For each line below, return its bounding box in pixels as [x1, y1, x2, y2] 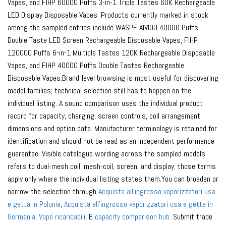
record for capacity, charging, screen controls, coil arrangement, [8, 110, 202, 122]
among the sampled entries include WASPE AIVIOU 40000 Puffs [8, 22, 198, 33]
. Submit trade [169, 211, 212, 222]
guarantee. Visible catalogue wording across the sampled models [8, 148, 205, 159]
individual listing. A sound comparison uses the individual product [8, 98, 203, 109]
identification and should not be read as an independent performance [8, 136, 214, 147]
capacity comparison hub [95, 211, 169, 222]
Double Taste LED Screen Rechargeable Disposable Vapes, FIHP [8, 35, 198, 46]
